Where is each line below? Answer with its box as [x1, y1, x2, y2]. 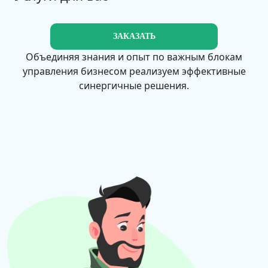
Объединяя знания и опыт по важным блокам [26, 50, 242, 63]
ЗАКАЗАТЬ [112, 32, 156, 41]
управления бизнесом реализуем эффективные [22, 65, 246, 78]
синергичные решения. [79, 79, 189, 92]
